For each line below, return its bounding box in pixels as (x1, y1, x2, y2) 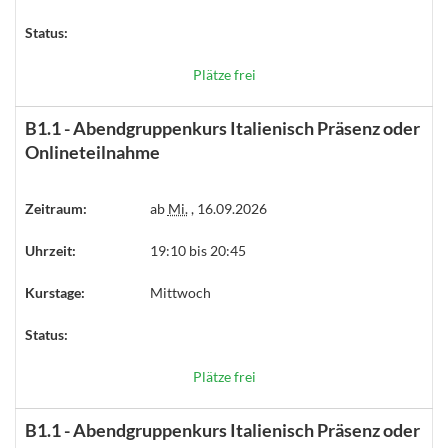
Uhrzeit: (25, 242, 76, 259)
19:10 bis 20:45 (149, 242, 246, 259)
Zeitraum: (25, 200, 87, 217)
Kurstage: (25, 284, 85, 301)
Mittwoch (149, 284, 211, 301)
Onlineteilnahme (25, 141, 160, 163)
